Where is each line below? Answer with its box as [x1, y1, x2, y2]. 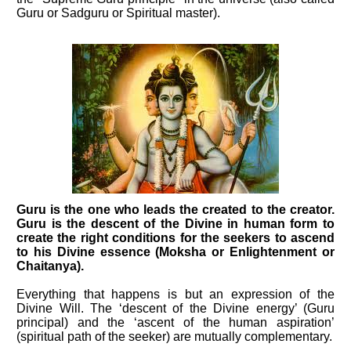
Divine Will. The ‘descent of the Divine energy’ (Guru [16, 302, 335, 315]
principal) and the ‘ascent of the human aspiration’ [16, 316, 335, 329]
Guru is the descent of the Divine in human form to [16, 217, 335, 230]
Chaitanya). [16, 259, 84, 273]
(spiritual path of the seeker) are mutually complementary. [16, 330, 332, 343]
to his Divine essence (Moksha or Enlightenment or [16, 245, 335, 259]
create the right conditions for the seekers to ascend [16, 231, 335, 244]
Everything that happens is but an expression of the [16, 288, 335, 301]
